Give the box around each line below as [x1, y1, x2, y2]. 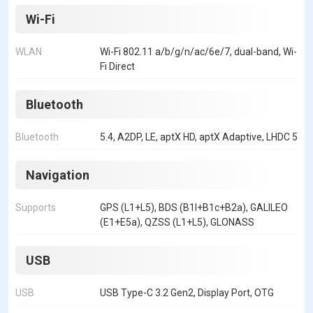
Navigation [26, 168, 89, 183]
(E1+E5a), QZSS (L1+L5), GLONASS [100, 217, 254, 228]
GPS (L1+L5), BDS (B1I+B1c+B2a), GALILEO [100, 202, 288, 214]
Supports [15, 202, 56, 214]
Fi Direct [100, 61, 135, 73]
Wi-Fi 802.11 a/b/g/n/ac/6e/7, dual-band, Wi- [100, 46, 297, 58]
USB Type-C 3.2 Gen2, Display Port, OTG [100, 287, 274, 299]
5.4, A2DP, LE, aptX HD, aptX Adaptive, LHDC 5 [100, 131, 298, 143]
